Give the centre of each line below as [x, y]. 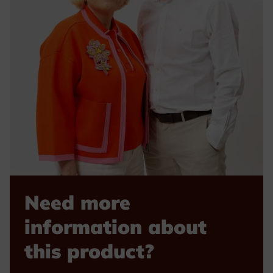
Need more [77, 202]
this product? [89, 251]
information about [115, 227]
